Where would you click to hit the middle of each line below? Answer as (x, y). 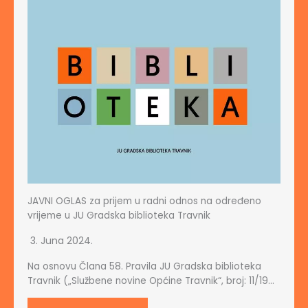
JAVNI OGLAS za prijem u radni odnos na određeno (144, 201)
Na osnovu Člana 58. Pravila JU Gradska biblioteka (144, 267)
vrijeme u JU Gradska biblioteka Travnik (119, 216)
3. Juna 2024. (62, 241)
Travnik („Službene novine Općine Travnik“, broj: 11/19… (151, 281)
